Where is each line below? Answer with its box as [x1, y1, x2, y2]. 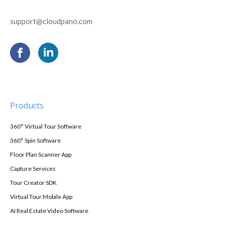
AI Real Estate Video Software [10, 206, 88, 214]
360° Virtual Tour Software [10, 122, 81, 130]
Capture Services [10, 164, 56, 172]
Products [10, 99, 44, 111]
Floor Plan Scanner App [10, 150, 71, 158]
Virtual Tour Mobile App [10, 192, 72, 200]
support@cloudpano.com [10, 16, 92, 26]
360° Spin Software [10, 136, 61, 144]
